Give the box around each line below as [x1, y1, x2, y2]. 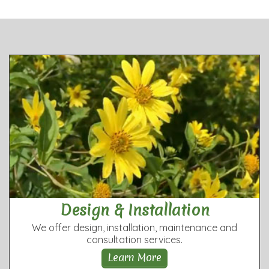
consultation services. [86, 233, 183, 246]
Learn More [107, 250, 162, 264]
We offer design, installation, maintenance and [32, 221, 237, 234]
